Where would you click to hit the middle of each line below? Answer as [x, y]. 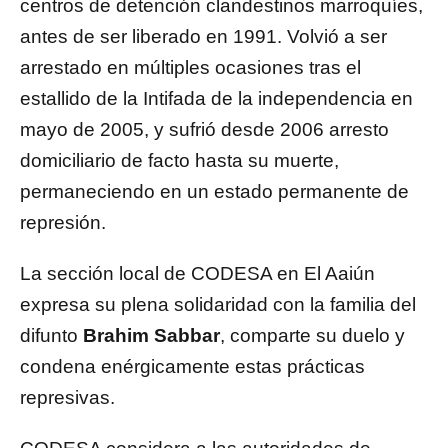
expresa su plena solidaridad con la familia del [218, 305]
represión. [63, 223]
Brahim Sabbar [151, 336]
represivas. [67, 398]
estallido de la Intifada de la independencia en [216, 99]
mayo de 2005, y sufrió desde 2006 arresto [204, 130]
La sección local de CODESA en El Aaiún [197, 274]
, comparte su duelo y [312, 336]
